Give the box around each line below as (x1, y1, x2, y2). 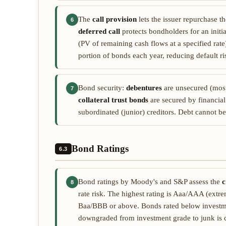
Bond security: (78, 84, 126, 92)
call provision (92, 15, 137, 23)
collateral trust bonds (78, 96, 148, 104)
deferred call (78, 27, 120, 35)
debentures (126, 84, 162, 92)
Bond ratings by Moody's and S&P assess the (78, 178, 222, 186)
